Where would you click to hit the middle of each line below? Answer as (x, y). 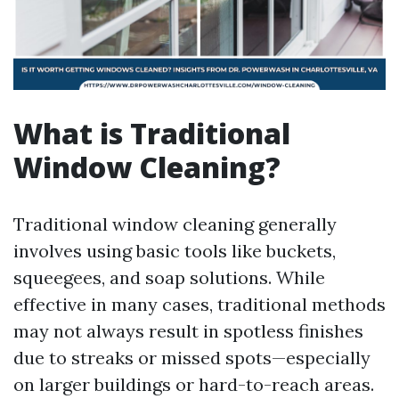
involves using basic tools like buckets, (175, 251)
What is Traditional (152, 133)
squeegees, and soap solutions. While (169, 277)
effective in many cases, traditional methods (199, 304)
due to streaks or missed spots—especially (192, 358)
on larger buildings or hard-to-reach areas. (194, 384)
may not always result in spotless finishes (188, 331)
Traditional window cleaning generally (175, 224)
